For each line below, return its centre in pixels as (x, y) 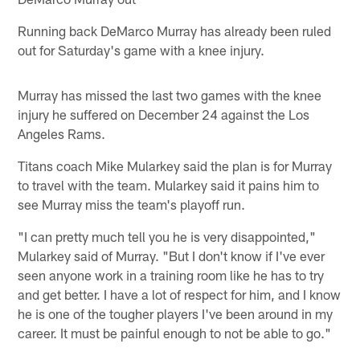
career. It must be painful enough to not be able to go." (175, 333)
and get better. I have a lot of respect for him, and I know (180, 295)
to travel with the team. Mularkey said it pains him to (169, 185)
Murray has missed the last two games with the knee (170, 95)
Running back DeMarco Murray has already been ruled (175, 31)
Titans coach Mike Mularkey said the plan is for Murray (175, 166)
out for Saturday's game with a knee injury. (141, 50)
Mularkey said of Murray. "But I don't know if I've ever (172, 256)
